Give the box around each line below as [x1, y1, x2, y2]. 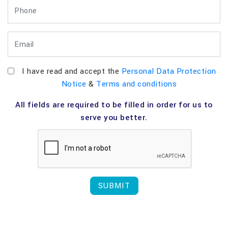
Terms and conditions [96, 78, 177, 90]
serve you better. [80, 112, 148, 124]
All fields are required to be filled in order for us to [15, 99, 213, 111]
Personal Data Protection [121, 66, 216, 77]
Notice [61, 78, 87, 90]
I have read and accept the [22, 66, 122, 77]
